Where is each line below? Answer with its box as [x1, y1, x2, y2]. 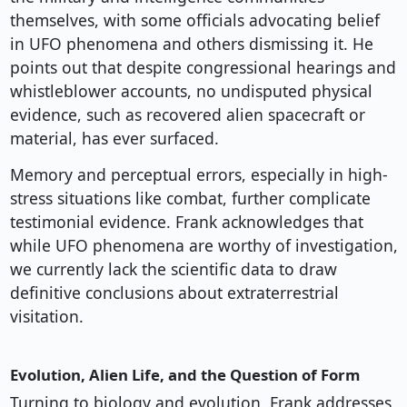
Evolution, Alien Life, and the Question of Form [9, 364, 360, 386]
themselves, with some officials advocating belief [9, 9, 380, 32]
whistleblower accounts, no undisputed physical [9, 80, 372, 103]
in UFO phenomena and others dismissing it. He [9, 33, 373, 55]
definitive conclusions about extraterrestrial [9, 282, 339, 304]
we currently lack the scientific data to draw [9, 258, 337, 281]
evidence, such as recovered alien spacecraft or [9, 104, 365, 126]
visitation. [9, 305, 84, 328]
